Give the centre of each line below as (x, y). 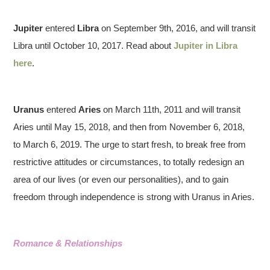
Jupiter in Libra (206, 45)
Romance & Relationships (68, 243)
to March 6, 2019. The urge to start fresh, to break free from (130, 144)
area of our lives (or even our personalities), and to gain (121, 179)
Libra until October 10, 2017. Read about (94, 45)
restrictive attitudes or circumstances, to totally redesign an (129, 162)
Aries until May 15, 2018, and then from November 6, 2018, (129, 127)
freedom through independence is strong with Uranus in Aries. (134, 196)
